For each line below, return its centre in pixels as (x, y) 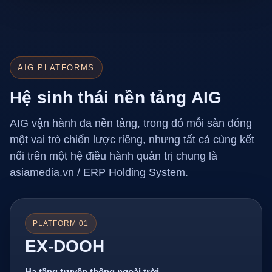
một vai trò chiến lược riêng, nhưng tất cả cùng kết (132, 140)
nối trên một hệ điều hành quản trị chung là (114, 156)
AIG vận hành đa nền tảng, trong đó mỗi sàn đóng (131, 123)
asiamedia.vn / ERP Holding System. (99, 172)
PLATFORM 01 (61, 223)
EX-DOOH (65, 246)
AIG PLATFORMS (56, 68)
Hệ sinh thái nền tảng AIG (116, 97)
